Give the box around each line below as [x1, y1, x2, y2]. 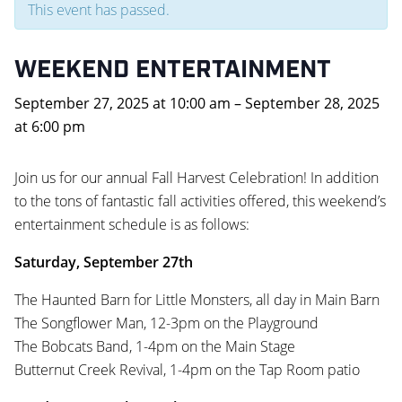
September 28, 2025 [245, 92, 380, 113]
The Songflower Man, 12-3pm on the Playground [14, 312, 319, 333]
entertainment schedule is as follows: [14, 214, 249, 234]
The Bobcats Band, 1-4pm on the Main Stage [14, 336, 295, 356]
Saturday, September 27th [14, 251, 193, 272]
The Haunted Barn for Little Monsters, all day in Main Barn [14, 289, 380, 310]
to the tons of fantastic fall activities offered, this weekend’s [14, 190, 386, 211]
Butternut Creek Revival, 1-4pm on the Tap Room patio [14, 359, 360, 380]
